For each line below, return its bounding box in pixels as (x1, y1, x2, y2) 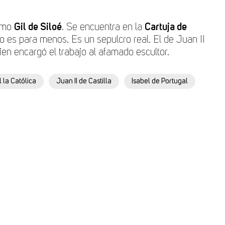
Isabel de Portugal (132, 78, 188, 85)
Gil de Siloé (14, 22, 62, 32)
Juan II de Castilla (56, 78, 111, 85)
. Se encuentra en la (62, 22, 145, 32)
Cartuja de (145, 22, 187, 32)
